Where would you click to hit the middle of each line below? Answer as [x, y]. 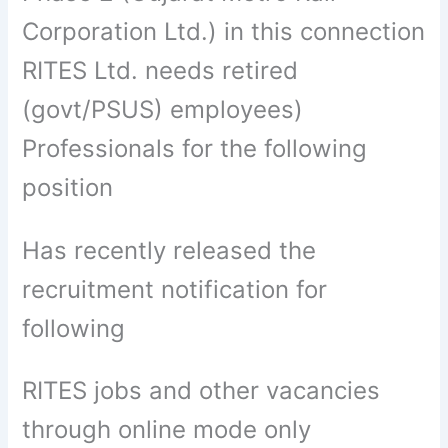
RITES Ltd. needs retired [160, 71]
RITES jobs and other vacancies [201, 390]
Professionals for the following [195, 149]
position [68, 188]
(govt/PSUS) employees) [163, 110]
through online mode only [167, 429]
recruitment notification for [175, 289]
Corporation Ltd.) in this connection [224, 32]
